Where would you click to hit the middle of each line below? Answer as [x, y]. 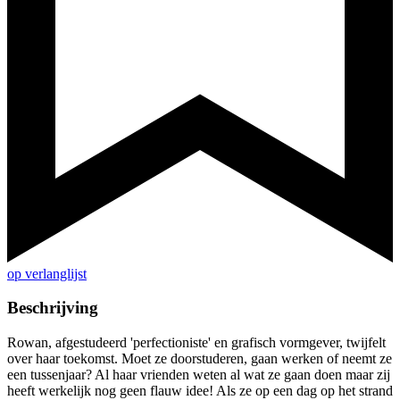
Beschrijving [53, 308]
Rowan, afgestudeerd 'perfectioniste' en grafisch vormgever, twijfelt [196, 343]
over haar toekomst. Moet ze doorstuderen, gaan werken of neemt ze [200, 359]
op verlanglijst [47, 273]
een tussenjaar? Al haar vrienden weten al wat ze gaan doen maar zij [199, 375]
